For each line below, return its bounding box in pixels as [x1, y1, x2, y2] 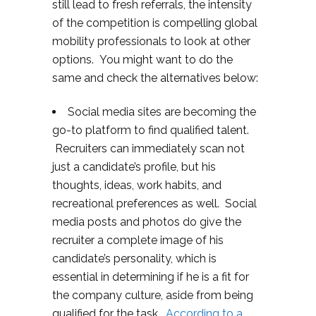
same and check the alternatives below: [52, 71, 258, 85]
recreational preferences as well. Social [52, 196, 257, 210]
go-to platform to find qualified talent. [52, 123, 249, 137]
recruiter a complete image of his [52, 233, 224, 247]
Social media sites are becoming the [68, 104, 256, 119]
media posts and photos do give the [52, 214, 241, 229]
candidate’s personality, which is [52, 251, 217, 265]
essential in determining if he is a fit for [52, 269, 249, 284]
